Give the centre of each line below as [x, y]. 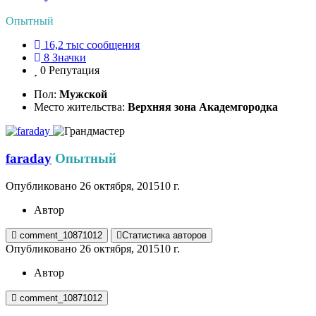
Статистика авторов [164, 235]
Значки [69, 58]
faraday [29, 159]
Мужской [83, 95]
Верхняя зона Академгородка [203, 107]
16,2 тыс [64, 45]
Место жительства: [81, 107]
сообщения [113, 45]
